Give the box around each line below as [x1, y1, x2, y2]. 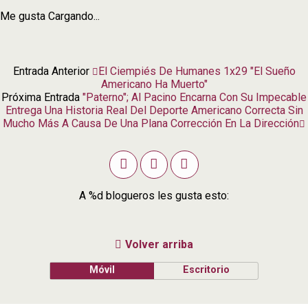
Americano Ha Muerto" [100, 78, 208, 91]
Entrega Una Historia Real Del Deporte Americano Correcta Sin [5, 104, 303, 118]
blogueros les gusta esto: [103, 188, 229, 202]
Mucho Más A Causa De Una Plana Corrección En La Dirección [3, 117, 299, 131]
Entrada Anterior [12, 65, 92, 78]
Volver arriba [125, 237, 193, 251]
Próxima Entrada [1, 91, 82, 104]
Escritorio [182, 263, 230, 276]
